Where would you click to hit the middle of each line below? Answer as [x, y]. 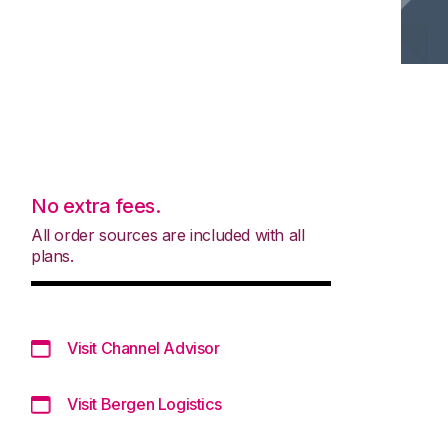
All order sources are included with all [168, 234]
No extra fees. [96, 205]
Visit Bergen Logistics [144, 403]
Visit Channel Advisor [143, 347]
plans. [52, 255]
